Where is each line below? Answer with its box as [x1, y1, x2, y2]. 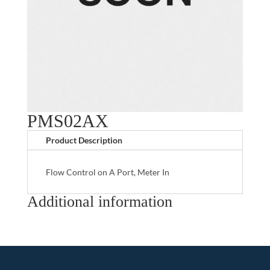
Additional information [27, 192, 172, 210]
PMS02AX [27, 110, 108, 131]
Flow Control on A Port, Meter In [45, 166, 169, 177]
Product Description [45, 134, 122, 145]
